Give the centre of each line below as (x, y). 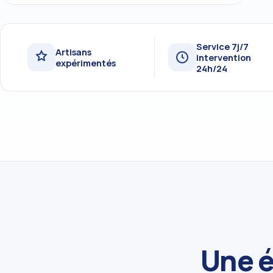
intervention (223, 57)
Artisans (73, 51)
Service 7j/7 (222, 46)
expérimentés (86, 62)
